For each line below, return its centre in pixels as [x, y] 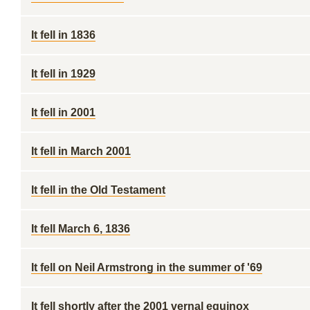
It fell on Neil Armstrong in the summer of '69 [147, 267]
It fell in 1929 [63, 74]
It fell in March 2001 [81, 151]
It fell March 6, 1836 [81, 229]
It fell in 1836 [63, 35]
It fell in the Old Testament [98, 190]
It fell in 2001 [63, 112]
